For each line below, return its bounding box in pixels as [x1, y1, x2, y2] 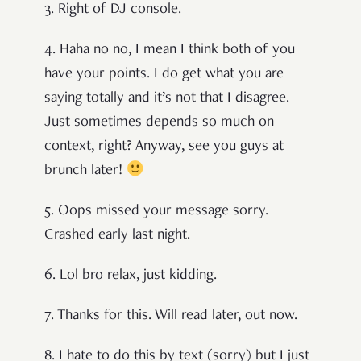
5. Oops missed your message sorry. [44, 204, 268, 219]
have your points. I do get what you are [44, 67, 284, 82]
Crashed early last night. [44, 228, 190, 243]
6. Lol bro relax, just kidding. [44, 268, 217, 284]
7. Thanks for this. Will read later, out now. [44, 309, 297, 324]
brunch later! [44, 164, 127, 179]
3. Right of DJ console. [44, 2, 181, 18]
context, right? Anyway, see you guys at [44, 139, 284, 155]
